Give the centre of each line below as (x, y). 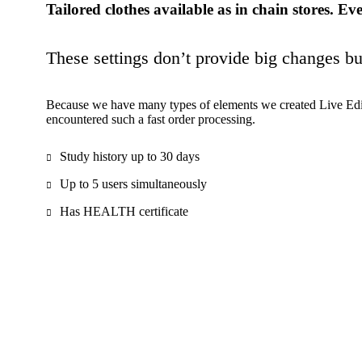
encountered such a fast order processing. (151, 119)
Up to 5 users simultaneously (133, 184)
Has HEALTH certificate (124, 211)
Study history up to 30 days (130, 156)
